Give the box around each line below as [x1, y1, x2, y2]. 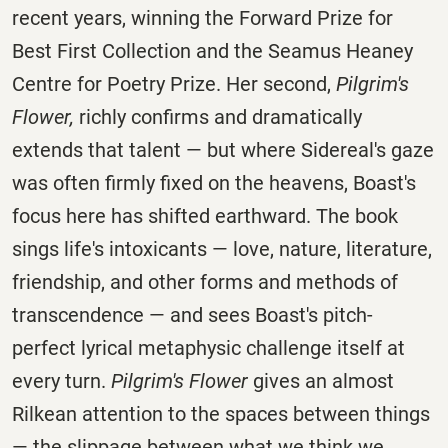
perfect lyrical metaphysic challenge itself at [12, 336, 405, 361]
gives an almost [248, 369, 394, 394]
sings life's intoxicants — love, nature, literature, [12, 237, 432, 262]
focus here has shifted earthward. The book [12, 204, 398, 229]
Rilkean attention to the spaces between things [12, 402, 430, 427]
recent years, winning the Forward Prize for [12, 6, 393, 31]
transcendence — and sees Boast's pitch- [12, 303, 373, 328]
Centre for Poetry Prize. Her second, [12, 72, 336, 97]
